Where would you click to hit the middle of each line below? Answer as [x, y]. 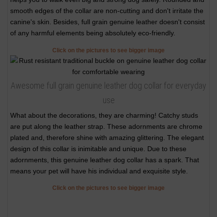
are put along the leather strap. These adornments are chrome [106, 126]
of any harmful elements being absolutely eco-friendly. [93, 33]
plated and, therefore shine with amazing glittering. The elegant [107, 137]
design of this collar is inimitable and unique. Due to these [98, 148]
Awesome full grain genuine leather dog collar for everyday [108, 85]
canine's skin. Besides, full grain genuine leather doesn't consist [108, 22]
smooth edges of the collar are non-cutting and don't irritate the [107, 11]
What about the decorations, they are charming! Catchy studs [104, 115]
